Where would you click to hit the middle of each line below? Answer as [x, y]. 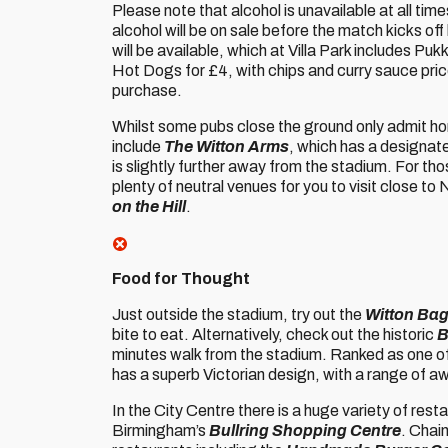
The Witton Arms [226, 146]
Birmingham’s [160, 430]
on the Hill [149, 206]
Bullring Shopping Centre [305, 430]
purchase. [147, 90]
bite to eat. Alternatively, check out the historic [274, 334]
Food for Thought [181, 278]
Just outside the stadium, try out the [238, 314]
